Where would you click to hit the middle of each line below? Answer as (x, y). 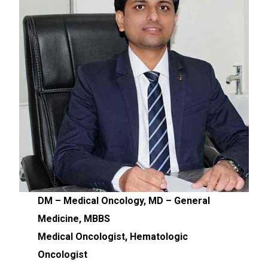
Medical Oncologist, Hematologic (112, 237)
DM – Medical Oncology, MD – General (124, 201)
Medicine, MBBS (74, 219)
